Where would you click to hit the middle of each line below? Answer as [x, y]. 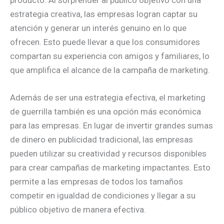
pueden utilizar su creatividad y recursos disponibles [108, 153]
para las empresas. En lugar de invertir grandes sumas [111, 125]
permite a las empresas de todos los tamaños [96, 181]
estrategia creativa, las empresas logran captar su [104, 14]
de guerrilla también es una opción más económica [105, 111]
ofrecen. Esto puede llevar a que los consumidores [105, 42]
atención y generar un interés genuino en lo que [98, 28]
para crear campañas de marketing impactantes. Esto [110, 167]
